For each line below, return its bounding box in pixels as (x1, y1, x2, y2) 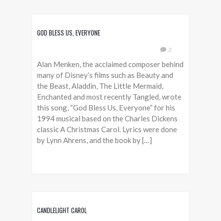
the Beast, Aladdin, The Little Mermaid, (37, 81, 163, 90)
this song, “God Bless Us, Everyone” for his (37, 103, 175, 112)
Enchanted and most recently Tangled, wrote (37, 92, 182, 101)
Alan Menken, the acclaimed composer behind (37, 60, 184, 69)
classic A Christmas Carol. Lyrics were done (37, 125, 177, 134)
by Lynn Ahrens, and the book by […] (37, 136, 152, 145)
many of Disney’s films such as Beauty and (37, 71, 173, 79)
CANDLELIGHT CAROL (37, 205, 87, 215)
